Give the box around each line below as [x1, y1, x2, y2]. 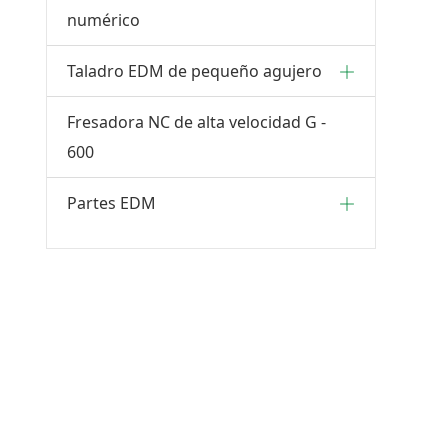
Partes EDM [67, 192, 156, 214]
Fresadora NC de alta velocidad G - [67, 111, 326, 133]
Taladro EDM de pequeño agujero [67, 60, 322, 82]
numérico [67, 9, 140, 31]
